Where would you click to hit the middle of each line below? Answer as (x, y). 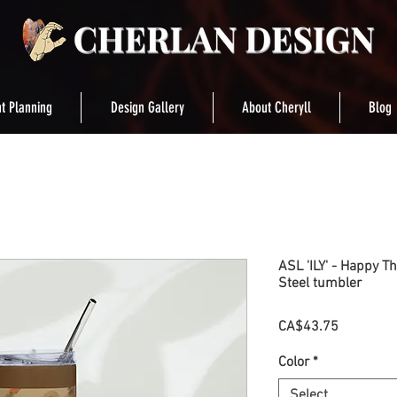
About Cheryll (276, 107)
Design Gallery (147, 107)
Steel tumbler (320, 284)
